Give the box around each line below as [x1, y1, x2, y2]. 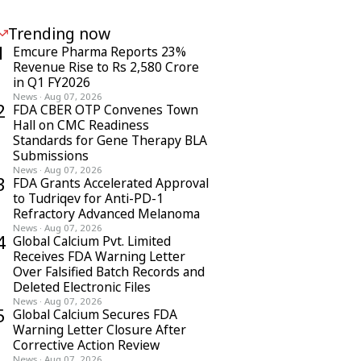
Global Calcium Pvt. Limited [13, 232, 171, 250]
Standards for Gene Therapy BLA [13, 131, 207, 149]
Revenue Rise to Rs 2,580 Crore [13, 58, 199, 76]
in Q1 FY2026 [13, 73, 90, 91]
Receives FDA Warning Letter [13, 247, 185, 265]
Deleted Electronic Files [13, 278, 151, 296]
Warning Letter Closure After [13, 321, 186, 338]
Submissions [13, 147, 89, 164]
